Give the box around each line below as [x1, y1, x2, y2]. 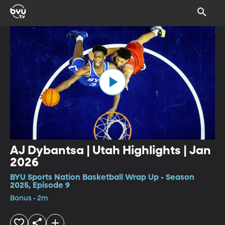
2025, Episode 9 [10, 181, 70, 190]
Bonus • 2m [10, 194, 48, 202]
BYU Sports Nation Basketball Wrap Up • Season [10, 173, 194, 182]
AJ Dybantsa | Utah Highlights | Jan [10, 144, 211, 157]
